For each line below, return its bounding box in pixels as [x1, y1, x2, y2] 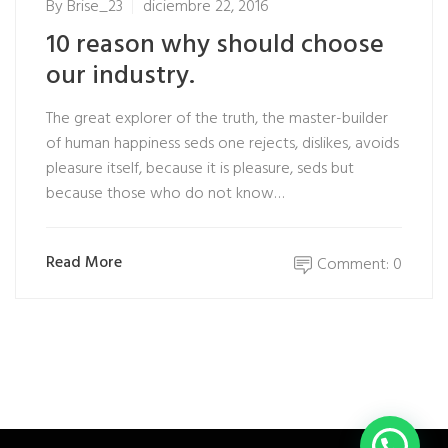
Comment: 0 [317, 252, 402, 278]
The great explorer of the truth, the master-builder [46, 106, 388, 132]
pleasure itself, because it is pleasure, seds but [46, 156, 354, 182]
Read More [46, 249, 122, 276]
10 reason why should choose [46, 25, 384, 66]
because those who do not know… [46, 181, 284, 207]
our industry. [46, 56, 195, 97]
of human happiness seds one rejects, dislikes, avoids [46, 131, 399, 157]
